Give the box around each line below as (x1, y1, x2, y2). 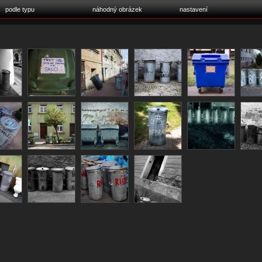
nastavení (180, 6, 208, 13)
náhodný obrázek (92, 6, 142, 13)
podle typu (5, 6, 35, 13)
